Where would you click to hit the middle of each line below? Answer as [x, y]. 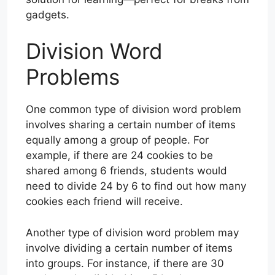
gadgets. [48, 14]
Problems [73, 77]
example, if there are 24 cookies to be [119, 156]
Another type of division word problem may [132, 232]
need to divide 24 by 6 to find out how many [136, 186]
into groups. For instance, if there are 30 [125, 263]
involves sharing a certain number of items [131, 125]
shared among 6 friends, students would [126, 171]
